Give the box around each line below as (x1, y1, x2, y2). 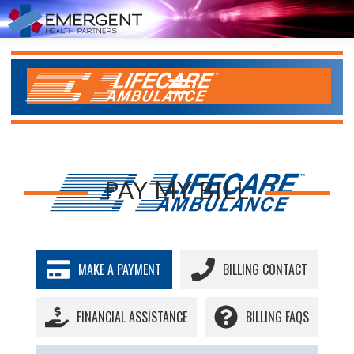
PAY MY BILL (104, 175, 250, 205)
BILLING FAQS (246, 307, 309, 327)
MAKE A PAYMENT (78, 260, 161, 280)
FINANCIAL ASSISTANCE (77, 307, 187, 327)
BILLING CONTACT (223, 260, 307, 280)
